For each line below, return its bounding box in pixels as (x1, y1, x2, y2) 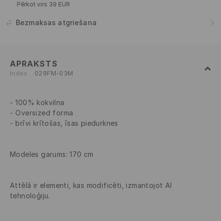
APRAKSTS (10, 59, 58, 69)
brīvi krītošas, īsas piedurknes (15, 119, 118, 128)
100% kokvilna (15, 98, 65, 107)
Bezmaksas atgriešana (16, 18, 97, 27)
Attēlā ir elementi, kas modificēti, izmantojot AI (10, 181, 172, 190)
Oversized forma (15, 109, 74, 117)
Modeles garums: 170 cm (10, 150, 94, 159)
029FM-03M (35, 69, 74, 77)
